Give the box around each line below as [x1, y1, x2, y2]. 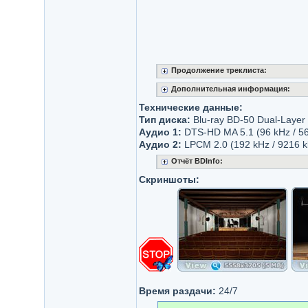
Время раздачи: [138, 285, 216, 296]
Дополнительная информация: [170, 85, 290, 93]
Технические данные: [138, 102, 243, 113]
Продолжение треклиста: [170, 66, 267, 74]
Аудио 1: [138, 126, 181, 137]
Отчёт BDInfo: [170, 157, 223, 165]
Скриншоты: [138, 174, 199, 185]
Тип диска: [138, 114, 190, 125]
